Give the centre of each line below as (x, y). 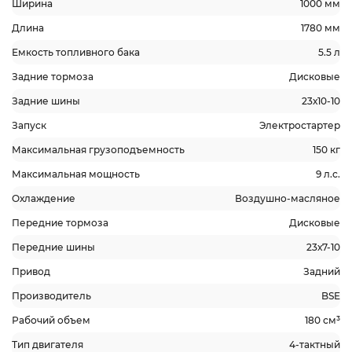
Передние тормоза (60, 223)
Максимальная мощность (76, 174)
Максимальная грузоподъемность (98, 150)
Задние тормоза (53, 77)
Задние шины (46, 101)
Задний (322, 271)
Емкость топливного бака (76, 52)
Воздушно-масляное (288, 198)
